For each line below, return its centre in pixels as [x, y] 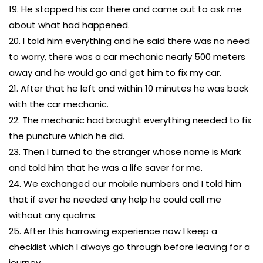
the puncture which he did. [67, 136]
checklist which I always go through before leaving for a [129, 247]
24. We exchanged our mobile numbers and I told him [125, 183]
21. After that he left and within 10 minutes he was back [129, 88]
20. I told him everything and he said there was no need [129, 41]
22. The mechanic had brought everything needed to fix [130, 120]
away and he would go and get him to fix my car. [115, 73]
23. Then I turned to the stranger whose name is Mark [125, 152]
